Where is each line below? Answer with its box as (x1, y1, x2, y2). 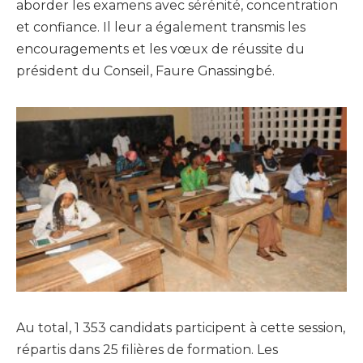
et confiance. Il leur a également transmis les (16, 19, 305, 35)
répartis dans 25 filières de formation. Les (16, 342, 278, 358)
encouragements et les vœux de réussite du (16, 41, 305, 57)
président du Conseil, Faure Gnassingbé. (16, 62, 275, 79)
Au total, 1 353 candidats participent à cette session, (16, 320, 345, 336)
